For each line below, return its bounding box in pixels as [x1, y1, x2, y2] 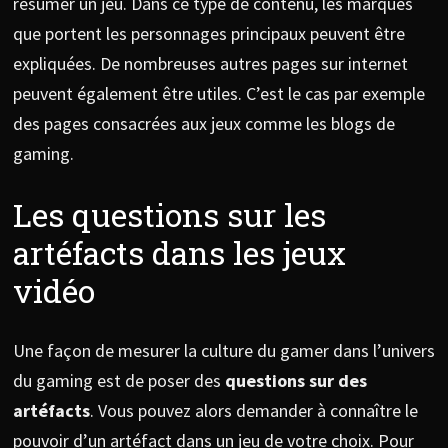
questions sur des [224, 369, 367, 393]
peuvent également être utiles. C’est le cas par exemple [12, 81, 425, 105]
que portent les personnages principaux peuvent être [12, 21, 405, 45]
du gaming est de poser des [12, 369, 225, 393]
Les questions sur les [12, 192, 326, 236]
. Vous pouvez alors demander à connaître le [89, 399, 418, 423]
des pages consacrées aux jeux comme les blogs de [12, 111, 395, 135]
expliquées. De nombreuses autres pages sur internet [12, 51, 408, 75]
